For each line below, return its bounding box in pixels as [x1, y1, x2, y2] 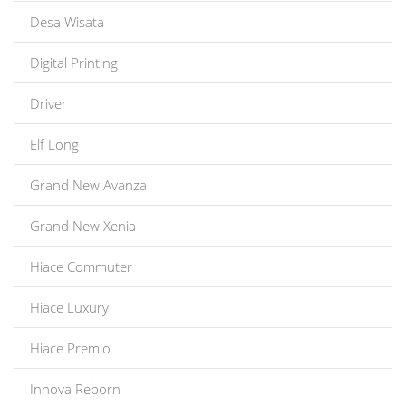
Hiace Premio [30, 339, 111, 357]
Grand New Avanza [30, 176, 147, 194]
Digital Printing [30, 53, 118, 72]
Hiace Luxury [30, 298, 109, 316]
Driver [30, 94, 67, 112]
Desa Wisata [30, 13, 104, 31]
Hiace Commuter [30, 257, 132, 275]
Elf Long [30, 135, 79, 153]
